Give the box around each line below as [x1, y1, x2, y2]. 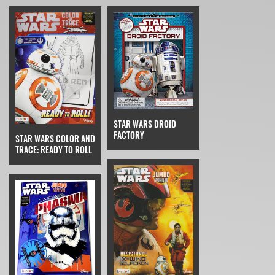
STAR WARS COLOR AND [15, 132, 95, 145]
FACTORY [114, 128, 144, 142]
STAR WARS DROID [114, 117, 176, 131]
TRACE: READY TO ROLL [15, 143, 92, 157]
